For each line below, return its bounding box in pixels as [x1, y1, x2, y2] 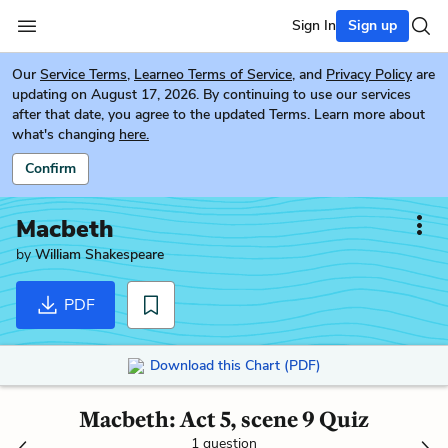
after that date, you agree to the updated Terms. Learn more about [12, 105, 425, 124]
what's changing [12, 125, 115, 144]
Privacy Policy [326, 65, 412, 84]
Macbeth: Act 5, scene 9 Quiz [79, 405, 369, 433]
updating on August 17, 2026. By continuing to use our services [12, 85, 411, 104]
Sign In [292, 16, 336, 35]
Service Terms [40, 65, 127, 84]
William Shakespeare [35, 245, 164, 264]
